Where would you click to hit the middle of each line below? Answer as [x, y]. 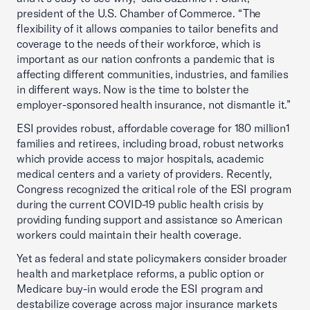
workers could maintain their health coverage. [129, 235]
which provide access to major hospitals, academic [140, 158]
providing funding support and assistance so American [149, 219]
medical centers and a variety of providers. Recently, [144, 174]
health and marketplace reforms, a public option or [140, 273]
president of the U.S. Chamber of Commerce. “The [139, 13]
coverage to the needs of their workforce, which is [139, 44]
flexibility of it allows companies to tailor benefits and [148, 28]
